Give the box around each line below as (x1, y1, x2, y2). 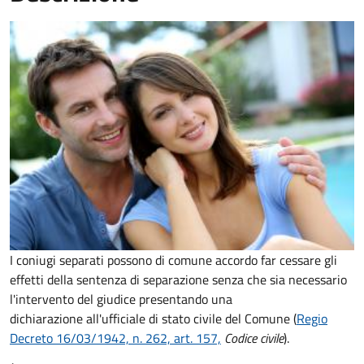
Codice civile (221, 328, 284, 349)
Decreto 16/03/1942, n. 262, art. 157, (10, 328, 221, 349)
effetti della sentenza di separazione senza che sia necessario (10, 270, 347, 290)
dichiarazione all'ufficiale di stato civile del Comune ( (10, 309, 297, 329)
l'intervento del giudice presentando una (10, 289, 232, 310)
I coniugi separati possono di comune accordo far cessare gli (10, 250, 337, 271)
